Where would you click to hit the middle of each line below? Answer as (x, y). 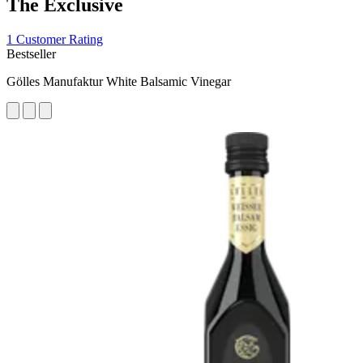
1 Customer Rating (55, 39)
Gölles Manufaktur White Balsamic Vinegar (119, 81)
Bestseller (31, 53)
